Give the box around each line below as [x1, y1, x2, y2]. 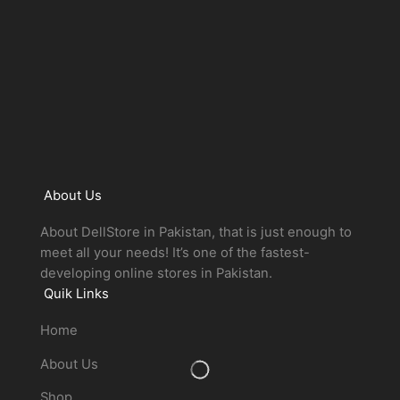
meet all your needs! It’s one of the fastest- [39, 245, 310, 262]
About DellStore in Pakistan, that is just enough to [39, 224, 352, 241]
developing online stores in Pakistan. [39, 265, 272, 282]
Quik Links [44, 286, 110, 303]
